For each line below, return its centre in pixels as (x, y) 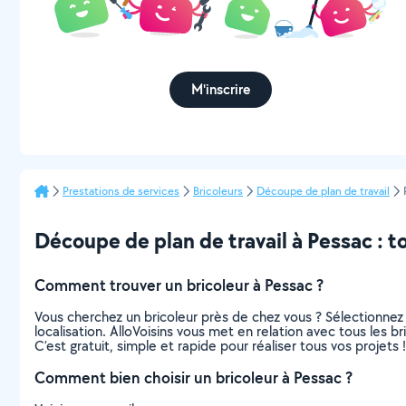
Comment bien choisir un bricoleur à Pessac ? (193, 377)
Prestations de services (121, 191)
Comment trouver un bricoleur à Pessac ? (179, 285)
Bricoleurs (218, 191)
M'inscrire (220, 89)
